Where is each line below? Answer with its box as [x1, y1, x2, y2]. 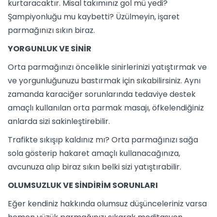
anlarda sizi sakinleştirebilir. [8, 116, 110, 127]
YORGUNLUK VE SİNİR [8, 43, 92, 54]
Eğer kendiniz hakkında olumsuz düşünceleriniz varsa [8, 198, 207, 209]
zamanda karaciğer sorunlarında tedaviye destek [8, 89, 196, 100]
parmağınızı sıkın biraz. [8, 25, 95, 36]
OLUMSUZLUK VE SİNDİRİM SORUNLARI [8, 180, 158, 191]
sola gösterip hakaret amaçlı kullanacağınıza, [8, 148, 180, 159]
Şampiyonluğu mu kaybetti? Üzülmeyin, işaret [8, 11, 180, 22]
